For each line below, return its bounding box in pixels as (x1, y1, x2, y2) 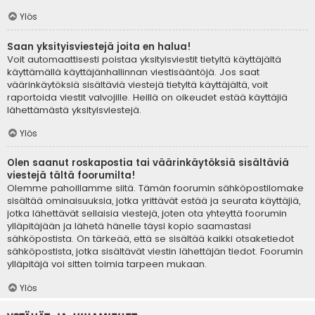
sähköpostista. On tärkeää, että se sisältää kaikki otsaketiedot (7, 232, 294, 246)
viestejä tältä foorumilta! (7, 169, 136, 183)
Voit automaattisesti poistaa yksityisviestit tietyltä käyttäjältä (7, 52, 281, 66)
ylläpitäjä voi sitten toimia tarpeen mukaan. (7, 257, 207, 271)
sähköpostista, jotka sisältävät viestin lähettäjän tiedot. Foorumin (7, 245, 303, 259)
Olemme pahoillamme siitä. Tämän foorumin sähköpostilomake (7, 181, 304, 195)
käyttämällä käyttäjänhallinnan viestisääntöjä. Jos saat (7, 65, 259, 79)
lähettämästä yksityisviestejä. (7, 103, 141, 117)
